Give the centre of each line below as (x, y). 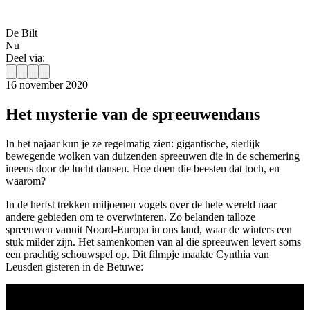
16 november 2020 (47, 85)
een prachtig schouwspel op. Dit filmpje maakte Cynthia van (137, 255)
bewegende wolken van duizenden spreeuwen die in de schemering (153, 156)
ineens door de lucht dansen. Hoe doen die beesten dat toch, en (143, 169)
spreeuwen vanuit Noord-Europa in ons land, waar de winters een (149, 230)
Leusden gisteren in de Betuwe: (74, 267)
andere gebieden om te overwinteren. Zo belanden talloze (130, 217)
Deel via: (25, 58)
